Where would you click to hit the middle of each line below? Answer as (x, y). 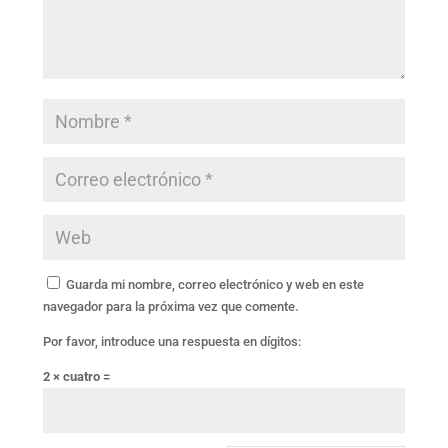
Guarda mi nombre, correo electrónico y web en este (214, 284)
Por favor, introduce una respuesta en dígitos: (171, 341)
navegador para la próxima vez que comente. (170, 306)
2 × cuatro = (76, 376)
